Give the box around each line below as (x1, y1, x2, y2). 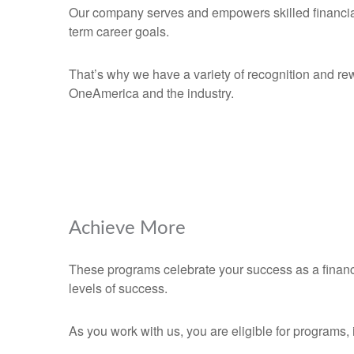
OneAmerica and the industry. (69, 84, 234, 102)
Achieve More (69, 219, 186, 238)
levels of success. (69, 279, 168, 297)
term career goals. (69, 22, 169, 40)
